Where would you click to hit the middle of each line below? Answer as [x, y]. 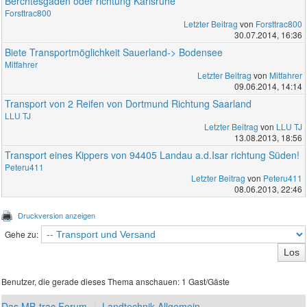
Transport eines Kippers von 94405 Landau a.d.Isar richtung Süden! [152, 155]
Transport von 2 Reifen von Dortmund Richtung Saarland [128, 103]
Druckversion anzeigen [57, 215]
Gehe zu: [21, 234]
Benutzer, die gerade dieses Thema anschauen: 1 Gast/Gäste [116, 281]
